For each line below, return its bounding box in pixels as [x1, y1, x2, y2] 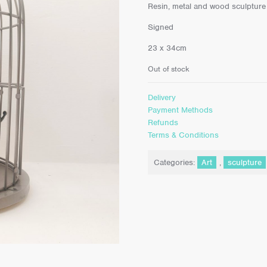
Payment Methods [147, 105, 213, 116]
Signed [147, 21, 173, 32]
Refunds [147, 117, 178, 128]
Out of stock [147, 63, 190, 74]
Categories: [153, 157, 197, 167]
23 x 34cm [147, 43, 187, 54]
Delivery [147, 92, 176, 103]
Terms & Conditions [147, 130, 219, 141]
